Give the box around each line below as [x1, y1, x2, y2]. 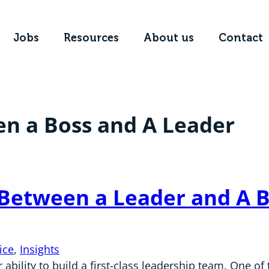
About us [144, 31, 195, 45]
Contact [219, 31, 264, 45]
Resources [64, 31, 119, 45]
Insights [20, 242, 59, 257]
